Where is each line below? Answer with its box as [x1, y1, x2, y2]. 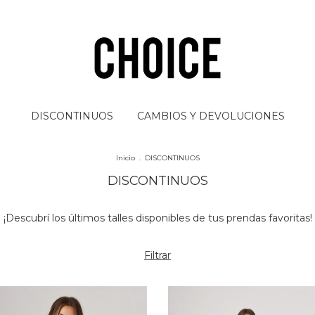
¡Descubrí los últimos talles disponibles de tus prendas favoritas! [3, 211, 312, 224]
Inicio [115, 153, 135, 162]
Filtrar [144, 248, 171, 262]
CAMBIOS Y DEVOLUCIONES [136, 109, 285, 122]
